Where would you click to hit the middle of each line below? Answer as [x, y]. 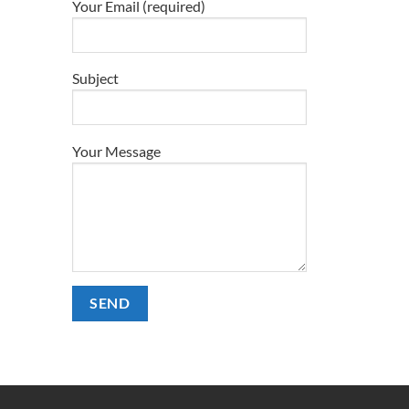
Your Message [116, 151]
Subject [95, 79]
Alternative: [105, 348]
